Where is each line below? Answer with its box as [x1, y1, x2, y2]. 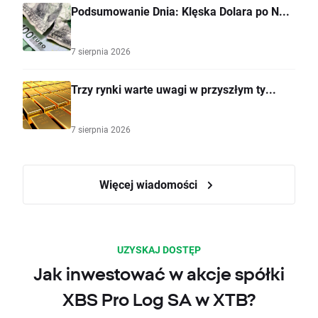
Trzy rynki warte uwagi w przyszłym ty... [71, 82, 276, 97]
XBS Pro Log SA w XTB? [62, 290, 256, 310]
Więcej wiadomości [99, 177, 200, 192]
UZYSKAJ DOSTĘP [117, 243, 201, 257]
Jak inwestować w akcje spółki [33, 264, 285, 285]
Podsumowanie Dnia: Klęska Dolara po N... [71, 4, 290, 19]
